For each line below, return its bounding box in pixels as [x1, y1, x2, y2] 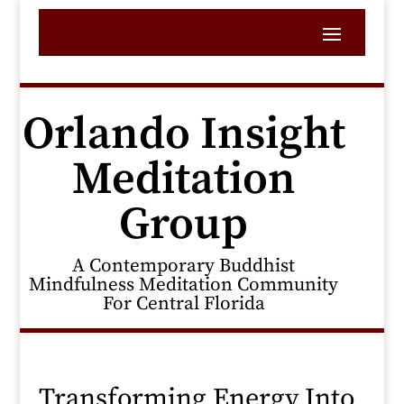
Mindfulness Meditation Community [29, 273, 339, 297]
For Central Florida [102, 292, 265, 316]
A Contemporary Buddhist [72, 254, 296, 278]
